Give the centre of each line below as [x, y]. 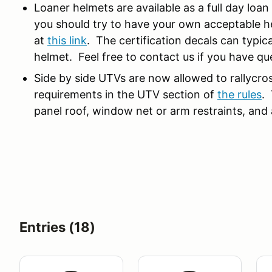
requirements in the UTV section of [126, 94]
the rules [240, 94]
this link [67, 40]
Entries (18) [57, 227]
